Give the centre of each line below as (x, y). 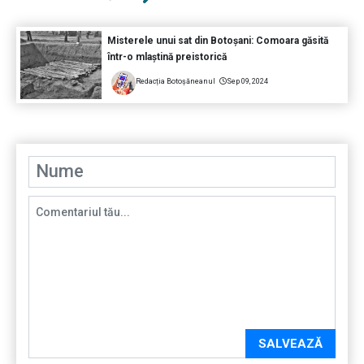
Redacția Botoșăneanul (175, 81)
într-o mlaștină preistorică (167, 56)
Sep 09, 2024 (247, 81)
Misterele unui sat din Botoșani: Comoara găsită (217, 40)
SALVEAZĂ (290, 344)
